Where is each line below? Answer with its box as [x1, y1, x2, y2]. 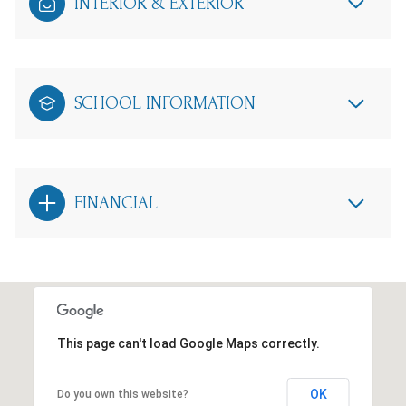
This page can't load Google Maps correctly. [56, 336, 320, 352]
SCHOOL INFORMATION [74, 93, 256, 114]
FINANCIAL [74, 193, 158, 214]
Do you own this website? [56, 388, 188, 401]
